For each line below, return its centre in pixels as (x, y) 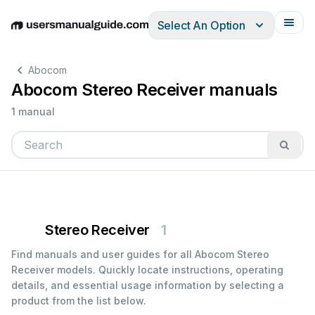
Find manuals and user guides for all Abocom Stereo (140, 254)
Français (197, 33)
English (30, 33)
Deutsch (71, 33)
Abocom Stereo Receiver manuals (144, 90)
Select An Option (201, 25)
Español (114, 33)
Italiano (155, 33)
